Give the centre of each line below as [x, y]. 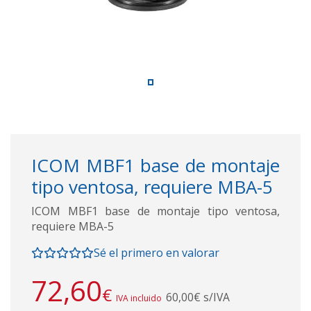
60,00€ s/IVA [198, 297]
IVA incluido [139, 298]
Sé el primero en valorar [157, 252]
